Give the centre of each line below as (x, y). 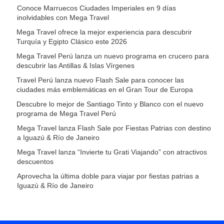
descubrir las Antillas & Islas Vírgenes (76, 65)
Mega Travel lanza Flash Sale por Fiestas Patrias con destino (114, 128)
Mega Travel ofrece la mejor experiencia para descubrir (104, 32)
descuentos (35, 161)
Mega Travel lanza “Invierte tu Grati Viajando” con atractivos (112, 152)
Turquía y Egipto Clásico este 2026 (72, 41)
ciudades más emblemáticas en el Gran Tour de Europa (104, 89)
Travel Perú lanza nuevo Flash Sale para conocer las (100, 80)
